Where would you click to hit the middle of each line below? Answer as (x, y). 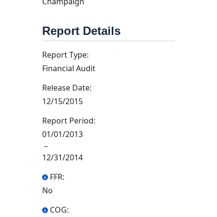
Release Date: (67, 88)
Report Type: (65, 55)
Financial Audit (69, 68)
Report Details (81, 31)
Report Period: (69, 121)
